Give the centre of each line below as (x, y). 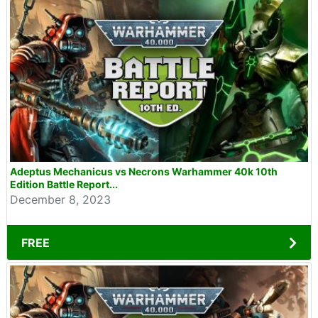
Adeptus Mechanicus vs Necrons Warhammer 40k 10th (144, 171)
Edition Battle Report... (64, 184)
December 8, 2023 (60, 199)
